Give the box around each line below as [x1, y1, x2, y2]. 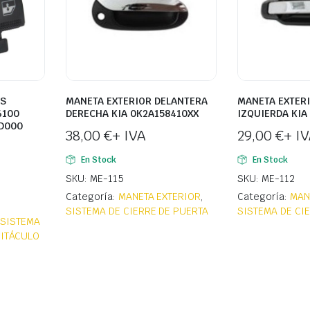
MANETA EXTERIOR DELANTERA [66, 95, 208, 108]
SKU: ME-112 [237, 172, 295, 185]
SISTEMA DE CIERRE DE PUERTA [66, 205, 209, 218]
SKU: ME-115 [66, 172, 124, 185]
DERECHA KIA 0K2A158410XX [66, 107, 199, 120]
